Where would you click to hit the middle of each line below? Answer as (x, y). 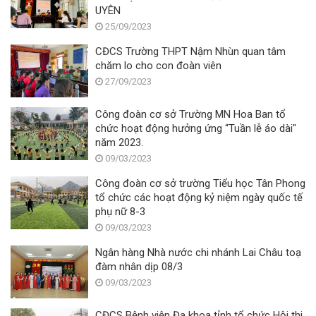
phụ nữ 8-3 (120, 211)
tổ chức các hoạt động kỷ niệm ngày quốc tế (199, 197)
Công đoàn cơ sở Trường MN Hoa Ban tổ (190, 114)
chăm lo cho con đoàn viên (158, 65)
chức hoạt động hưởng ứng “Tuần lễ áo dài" (196, 128)
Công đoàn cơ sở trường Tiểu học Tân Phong (200, 183)
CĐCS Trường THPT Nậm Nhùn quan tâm (190, 51)
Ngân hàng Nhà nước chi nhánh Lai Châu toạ (198, 252)
